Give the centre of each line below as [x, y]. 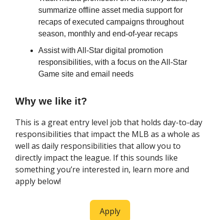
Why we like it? [51, 101]
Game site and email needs [86, 74]
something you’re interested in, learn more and [102, 170]
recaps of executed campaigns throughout [111, 22]
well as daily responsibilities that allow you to [98, 146]
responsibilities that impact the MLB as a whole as [108, 134]
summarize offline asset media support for [110, 10]
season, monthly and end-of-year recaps [108, 34]
